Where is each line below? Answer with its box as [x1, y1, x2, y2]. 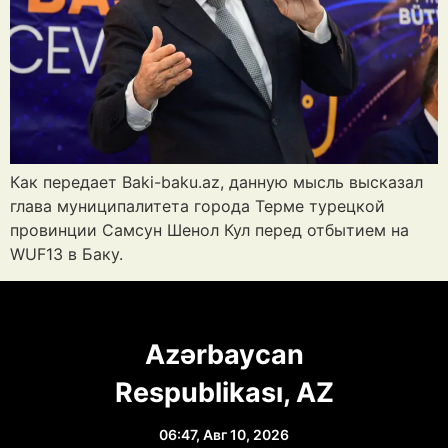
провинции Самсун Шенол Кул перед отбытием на [10, 220, 409, 241]
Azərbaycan [144, 337, 304, 371]
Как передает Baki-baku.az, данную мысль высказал [10, 172, 423, 193]
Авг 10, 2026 [203, 425, 289, 443]
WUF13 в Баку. [10, 244, 123, 265]
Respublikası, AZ [114, 375, 334, 409]
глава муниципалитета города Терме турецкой [10, 196, 385, 217]
